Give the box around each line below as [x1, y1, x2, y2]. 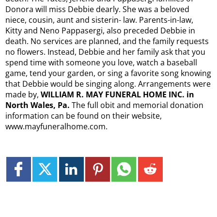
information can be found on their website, [5, 110, 162, 122]
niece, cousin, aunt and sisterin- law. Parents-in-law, [5, 15, 194, 26]
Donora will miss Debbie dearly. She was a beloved [5, 4, 190, 15]
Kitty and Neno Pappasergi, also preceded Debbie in [5, 25, 196, 36]
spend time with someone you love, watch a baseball [5, 57, 198, 68]
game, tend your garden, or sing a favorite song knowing [5, 68, 212, 79]
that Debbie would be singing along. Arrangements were [5, 78, 211, 90]
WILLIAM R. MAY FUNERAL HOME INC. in [41, 89, 195, 100]
